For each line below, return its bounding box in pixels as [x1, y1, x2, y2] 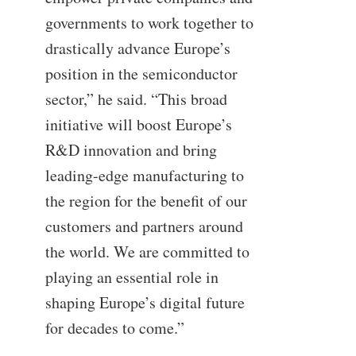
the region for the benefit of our [44, 190, 247, 212]
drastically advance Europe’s [44, 37, 230, 60]
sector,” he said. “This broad [44, 88, 227, 110]
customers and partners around [44, 215, 243, 238]
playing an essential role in [44, 266, 219, 288]
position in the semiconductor [44, 63, 238, 85]
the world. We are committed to [44, 241, 250, 263]
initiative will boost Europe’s [44, 114, 232, 136]
